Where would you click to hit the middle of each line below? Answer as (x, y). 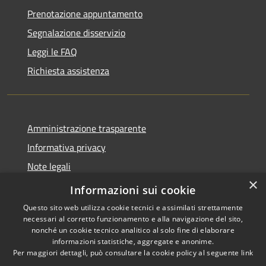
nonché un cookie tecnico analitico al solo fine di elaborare (133, 230)
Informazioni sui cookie (133, 190)
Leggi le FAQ (52, 52)
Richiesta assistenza (68, 71)
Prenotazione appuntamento (85, 14)
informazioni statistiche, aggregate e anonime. (133, 241)
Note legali (49, 167)
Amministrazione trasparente (87, 129)
